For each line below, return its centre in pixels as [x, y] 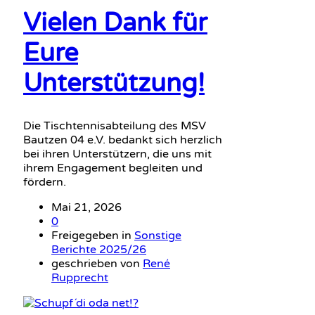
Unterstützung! [114, 83]
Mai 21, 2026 [86, 208]
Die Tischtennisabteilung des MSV [115, 126]
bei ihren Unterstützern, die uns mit [117, 154]
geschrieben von [97, 264]
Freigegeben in [93, 236]
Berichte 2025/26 [99, 250]
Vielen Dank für [115, 22]
